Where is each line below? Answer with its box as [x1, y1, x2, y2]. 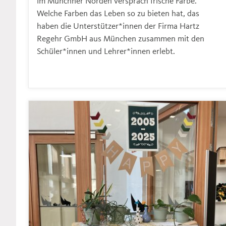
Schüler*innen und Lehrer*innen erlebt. [37, 45, 175, 56]
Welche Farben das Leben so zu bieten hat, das [37, 7, 199, 18]
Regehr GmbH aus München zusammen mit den [37, 32, 204, 43]
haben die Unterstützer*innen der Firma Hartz [37, 20, 199, 31]
